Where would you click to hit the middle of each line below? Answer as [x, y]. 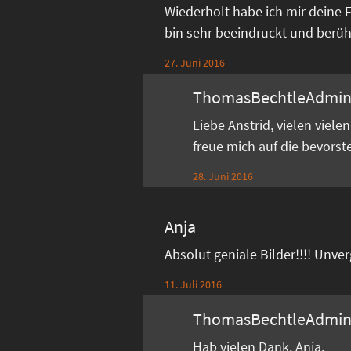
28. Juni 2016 [223, 176]
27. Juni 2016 [195, 62]
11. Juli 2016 [194, 284]
